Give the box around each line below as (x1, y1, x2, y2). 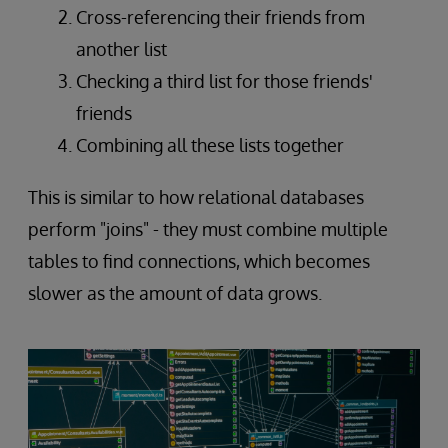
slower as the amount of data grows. (28, 281, 322, 304)
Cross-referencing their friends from (76, 5, 365, 28)
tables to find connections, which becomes (28, 249, 370, 272)
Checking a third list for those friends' (76, 69, 373, 92)
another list (76, 37, 167, 60)
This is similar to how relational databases (28, 185, 364, 208)
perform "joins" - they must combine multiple (28, 217, 388, 240)
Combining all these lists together (76, 133, 344, 156)
